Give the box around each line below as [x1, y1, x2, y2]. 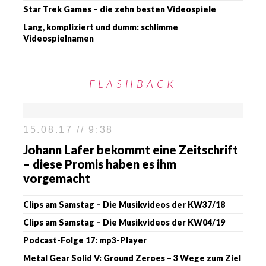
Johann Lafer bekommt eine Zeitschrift [23, 142, 238, 157]
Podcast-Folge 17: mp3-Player [23, 235, 147, 245]
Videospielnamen [23, 33, 94, 43]
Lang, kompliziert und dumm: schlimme [23, 21, 178, 32]
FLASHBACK [89, 77, 177, 90]
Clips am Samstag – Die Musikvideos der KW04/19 [23, 217, 225, 227]
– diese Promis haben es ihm [23, 156, 176, 171]
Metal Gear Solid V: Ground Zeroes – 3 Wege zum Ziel [23, 252, 241, 263]
